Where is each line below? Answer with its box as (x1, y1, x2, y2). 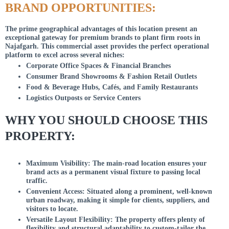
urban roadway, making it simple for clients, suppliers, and (26, 196, 210, 204)
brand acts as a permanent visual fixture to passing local (26, 168, 201, 176)
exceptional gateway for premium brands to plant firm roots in (5, 33, 200, 41)
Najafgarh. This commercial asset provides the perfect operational (5, 42, 209, 50)
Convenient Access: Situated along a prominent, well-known (26, 188, 213, 196)
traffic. (26, 177, 48, 185)
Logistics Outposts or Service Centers (26, 94, 141, 102)
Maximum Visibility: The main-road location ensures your (26, 159, 207, 168)
